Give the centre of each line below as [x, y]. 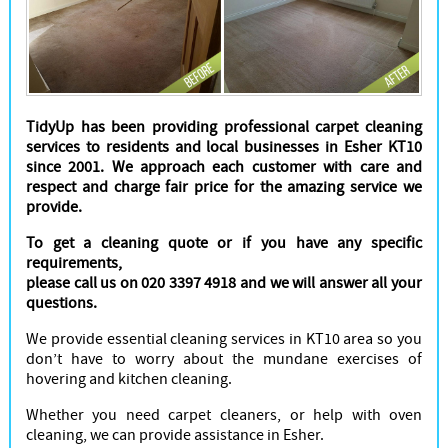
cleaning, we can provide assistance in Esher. [174, 434]
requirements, [73, 262]
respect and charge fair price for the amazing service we [224, 186]
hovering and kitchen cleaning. [128, 378]
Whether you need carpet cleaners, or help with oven [224, 414]
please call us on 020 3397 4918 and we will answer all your [224, 282]
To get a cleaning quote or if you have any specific [224, 242]
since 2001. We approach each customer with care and [224, 166]
